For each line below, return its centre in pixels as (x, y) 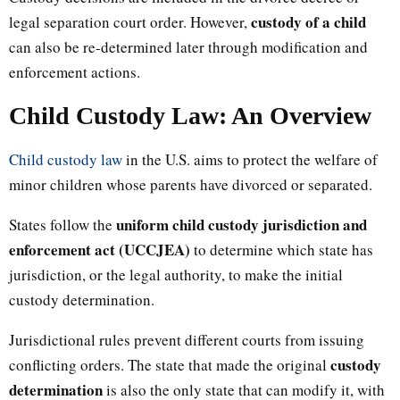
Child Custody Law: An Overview (190, 115)
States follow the (62, 224)
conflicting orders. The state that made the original (170, 364)
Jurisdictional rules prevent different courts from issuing (187, 339)
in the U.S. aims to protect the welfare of (250, 159)
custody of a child (308, 21)
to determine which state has (282, 249)
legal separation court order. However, (130, 21)
